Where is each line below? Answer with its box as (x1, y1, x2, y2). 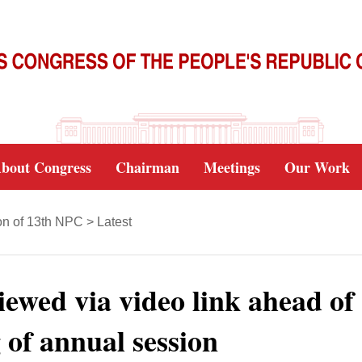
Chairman (116, 157, 179, 178)
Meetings (204, 157, 260, 178)
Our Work (284, 157, 350, 178)
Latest (97, 215, 132, 229)
